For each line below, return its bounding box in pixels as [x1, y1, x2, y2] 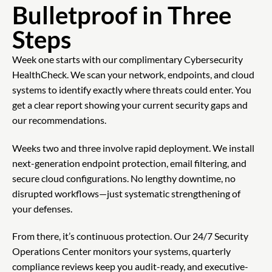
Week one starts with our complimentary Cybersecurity [12, 53, 243, 65]
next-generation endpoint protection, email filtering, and [12, 157, 246, 169]
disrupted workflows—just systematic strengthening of [12, 187, 240, 199]
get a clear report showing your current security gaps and [12, 98, 248, 110]
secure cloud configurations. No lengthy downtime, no [12, 172, 236, 184]
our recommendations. [12, 114, 106, 126]
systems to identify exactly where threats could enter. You [12, 83, 251, 95]
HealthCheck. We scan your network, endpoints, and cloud [12, 68, 254, 80]
